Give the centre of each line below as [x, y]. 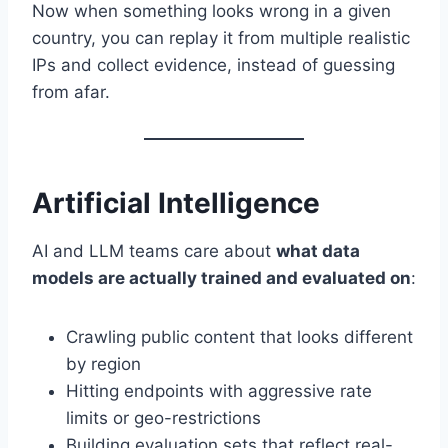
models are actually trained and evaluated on [221, 278]
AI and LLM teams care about [154, 251]
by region [103, 364]
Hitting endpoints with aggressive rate [219, 391]
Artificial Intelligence [176, 203]
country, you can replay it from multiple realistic [221, 38]
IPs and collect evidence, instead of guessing [213, 65]
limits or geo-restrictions [163, 418]
